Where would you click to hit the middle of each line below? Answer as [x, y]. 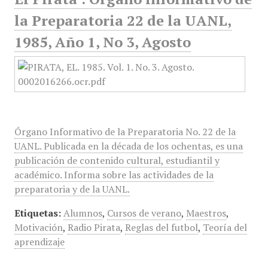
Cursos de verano [144, 213]
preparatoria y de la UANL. [72, 189]
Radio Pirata [94, 227]
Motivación [38, 227]
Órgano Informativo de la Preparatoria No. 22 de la [125, 132]
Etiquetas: [37, 213]
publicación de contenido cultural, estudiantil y [117, 160]
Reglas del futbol [161, 227]
